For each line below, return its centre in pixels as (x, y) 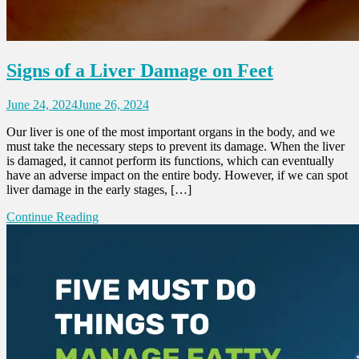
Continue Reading (52, 217)
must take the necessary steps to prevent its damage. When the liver (175, 147)
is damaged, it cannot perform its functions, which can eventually (170, 161)
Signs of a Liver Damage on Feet (140, 71)
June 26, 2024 (113, 105)
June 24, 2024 (42, 105)
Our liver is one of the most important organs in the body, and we (171, 132)
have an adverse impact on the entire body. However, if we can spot (177, 175)
